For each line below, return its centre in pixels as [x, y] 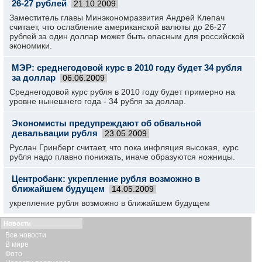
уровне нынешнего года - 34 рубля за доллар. [98, 101]
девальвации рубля [55, 133]
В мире [17, 244]
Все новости [26, 235]
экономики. [31, 46]
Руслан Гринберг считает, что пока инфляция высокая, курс [124, 147]
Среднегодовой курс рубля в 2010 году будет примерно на [122, 92]
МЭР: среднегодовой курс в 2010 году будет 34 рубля [127, 68]
